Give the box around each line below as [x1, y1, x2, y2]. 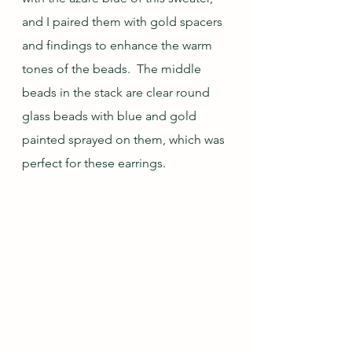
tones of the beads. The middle [22, 60, 204, 76]
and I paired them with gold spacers [22, 13, 225, 29]
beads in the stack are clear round [22, 84, 213, 100]
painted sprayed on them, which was [22, 131, 228, 147]
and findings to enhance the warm [22, 37, 215, 53]
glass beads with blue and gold [22, 108, 200, 123]
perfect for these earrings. [22, 155, 166, 170]
